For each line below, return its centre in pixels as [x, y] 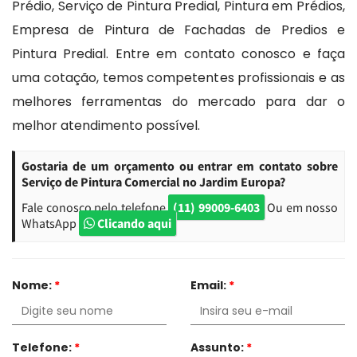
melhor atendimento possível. [106, 125]
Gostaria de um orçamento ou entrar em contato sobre [180, 165]
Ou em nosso [301, 207]
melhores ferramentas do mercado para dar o [178, 101]
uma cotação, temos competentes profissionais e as [178, 77]
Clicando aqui [133, 223]
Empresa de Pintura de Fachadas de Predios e [178, 29]
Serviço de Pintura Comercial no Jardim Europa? [153, 181]
